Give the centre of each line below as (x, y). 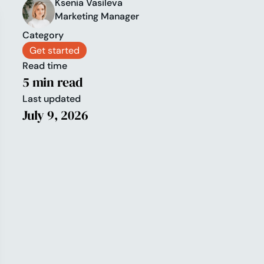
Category (43, 35)
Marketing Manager (97, 16)
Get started (54, 51)
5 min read (52, 82)
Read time (44, 66)
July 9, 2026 (55, 115)
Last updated (51, 99)
